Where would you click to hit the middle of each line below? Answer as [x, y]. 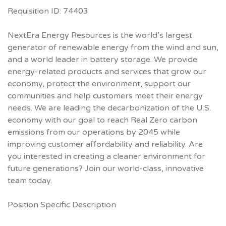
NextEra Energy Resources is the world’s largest [100, 35]
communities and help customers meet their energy [105, 96]
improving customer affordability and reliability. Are [105, 144]
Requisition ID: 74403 [48, 11]
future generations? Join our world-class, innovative [106, 168]
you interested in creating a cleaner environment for [106, 156]
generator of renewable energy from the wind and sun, [113, 47]
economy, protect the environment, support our [99, 84]
